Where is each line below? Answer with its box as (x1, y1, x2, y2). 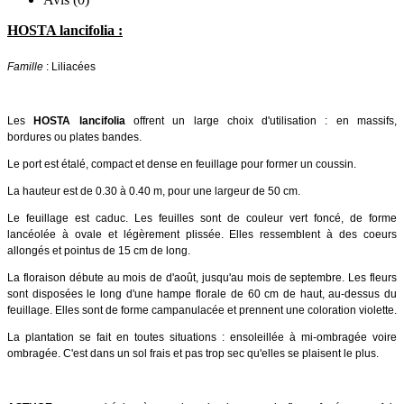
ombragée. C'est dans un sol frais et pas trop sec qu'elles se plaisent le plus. (7, 346, 379, 360)
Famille (7, 60, 46, 73)
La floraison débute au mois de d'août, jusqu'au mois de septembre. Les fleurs (7, 271, 397, 284)
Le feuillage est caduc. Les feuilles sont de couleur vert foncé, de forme (7, 211, 397, 225)
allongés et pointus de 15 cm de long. (7, 243, 190, 257)
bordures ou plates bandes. (7, 130, 142, 143)
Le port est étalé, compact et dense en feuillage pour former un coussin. (7, 157, 356, 170)
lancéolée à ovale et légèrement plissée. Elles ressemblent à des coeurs (7, 227, 397, 241)
